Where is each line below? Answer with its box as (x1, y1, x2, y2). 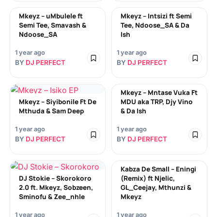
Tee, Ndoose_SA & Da (121, 21, 189, 30)
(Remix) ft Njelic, (121, 174, 175, 183)
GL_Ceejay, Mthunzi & (121, 183, 191, 192)
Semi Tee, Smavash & (19, 21, 86, 30)
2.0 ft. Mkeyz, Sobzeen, (19, 183, 93, 192)
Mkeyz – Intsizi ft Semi (121, 12, 192, 20)
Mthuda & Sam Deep (19, 107, 84, 115)
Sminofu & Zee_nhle (19, 192, 85, 201)
